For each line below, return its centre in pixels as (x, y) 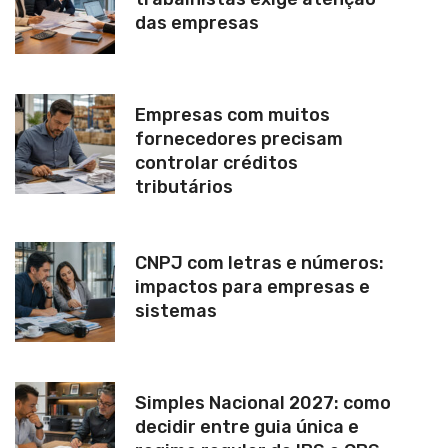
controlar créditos (216, 162)
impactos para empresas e (252, 286)
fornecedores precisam (239, 138)
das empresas (197, 22)
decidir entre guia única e (247, 426)
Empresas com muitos (232, 114)
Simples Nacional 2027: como (263, 402)
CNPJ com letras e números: (259, 262)
